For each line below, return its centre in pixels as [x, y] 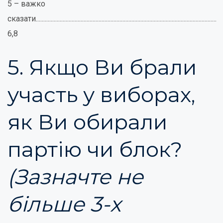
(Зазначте [59, 177]
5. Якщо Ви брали [102, 67]
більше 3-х [64, 204]
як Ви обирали [87, 122]
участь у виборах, [101, 95]
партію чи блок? [95, 149]
